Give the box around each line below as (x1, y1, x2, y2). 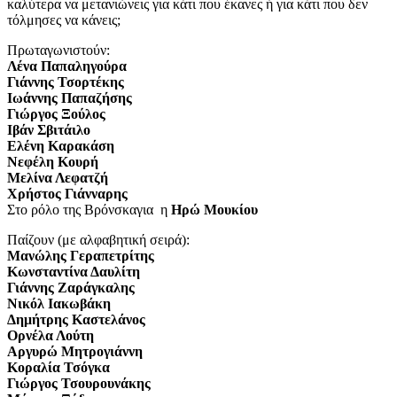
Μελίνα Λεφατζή (7, 169, 108, 185)
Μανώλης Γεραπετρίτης (7, 247, 154, 263)
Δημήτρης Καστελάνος (7, 311, 145, 327)
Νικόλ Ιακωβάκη (7, 295, 111, 311)
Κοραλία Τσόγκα (7, 359, 110, 375)
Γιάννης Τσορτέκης (7, 74, 124, 90)
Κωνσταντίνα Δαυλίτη (7, 263, 140, 279)
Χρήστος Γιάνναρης (7, 185, 128, 201)
